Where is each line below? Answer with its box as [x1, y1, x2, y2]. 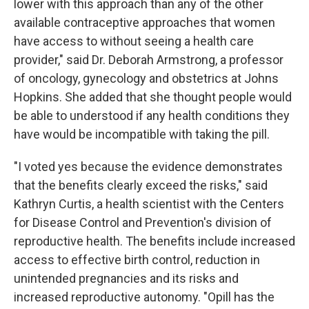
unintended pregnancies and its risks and [14, 271, 239, 286]
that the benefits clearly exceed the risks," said [14, 178, 268, 192]
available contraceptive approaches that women [14, 15, 275, 30]
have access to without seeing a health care [14, 34, 254, 48]
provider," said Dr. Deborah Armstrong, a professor [14, 52, 283, 67]
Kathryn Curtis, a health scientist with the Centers [14, 197, 284, 211]
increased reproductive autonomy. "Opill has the [14, 290, 275, 304]
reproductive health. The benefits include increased [14, 234, 295, 248]
